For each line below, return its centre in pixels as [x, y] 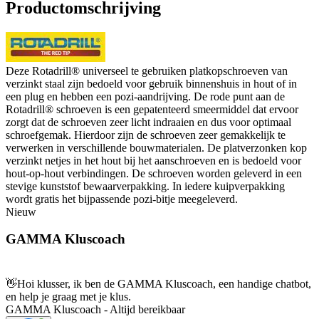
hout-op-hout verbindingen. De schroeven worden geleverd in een [154, 173]
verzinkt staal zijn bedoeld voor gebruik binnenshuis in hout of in [151, 83]
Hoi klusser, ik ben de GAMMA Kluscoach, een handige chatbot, [164, 284]
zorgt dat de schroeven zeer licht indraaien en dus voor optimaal [148, 122]
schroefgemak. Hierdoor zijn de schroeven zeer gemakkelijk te [146, 135]
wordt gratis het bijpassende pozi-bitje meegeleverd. [122, 199]
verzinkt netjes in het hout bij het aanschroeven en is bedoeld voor [153, 160]
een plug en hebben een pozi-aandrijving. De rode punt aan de [145, 96]
